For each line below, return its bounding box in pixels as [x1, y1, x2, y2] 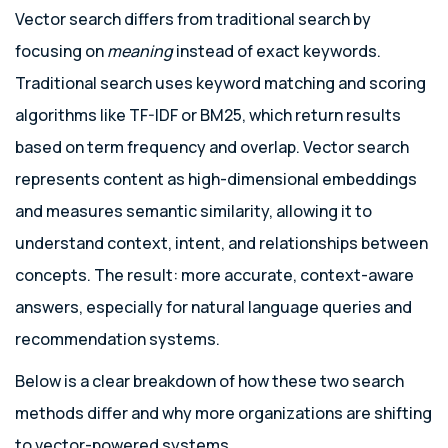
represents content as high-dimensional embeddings [15, 168, 417, 190]
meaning [107, 40, 173, 62]
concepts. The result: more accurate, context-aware [15, 264, 414, 286]
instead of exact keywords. [173, 40, 381, 62]
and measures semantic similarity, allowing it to [15, 200, 372, 222]
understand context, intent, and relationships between [15, 232, 428, 254]
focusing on [15, 40, 107, 62]
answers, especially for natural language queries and [15, 296, 412, 318]
